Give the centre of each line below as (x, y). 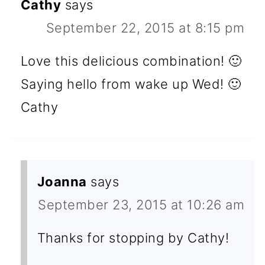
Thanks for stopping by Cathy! (133, 237)
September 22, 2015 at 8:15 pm (145, 28)
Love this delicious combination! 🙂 (131, 61)
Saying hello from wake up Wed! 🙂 (131, 84)
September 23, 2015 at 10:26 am (141, 204)
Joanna (62, 181)
